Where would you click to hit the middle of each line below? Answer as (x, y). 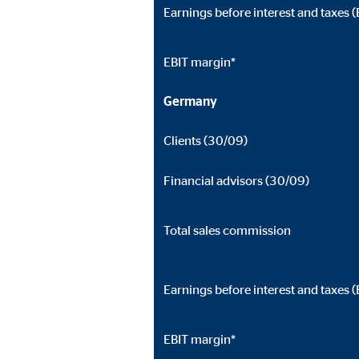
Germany (195, 101)
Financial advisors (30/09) (236, 180)
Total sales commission (227, 230)
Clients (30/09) (206, 140)
